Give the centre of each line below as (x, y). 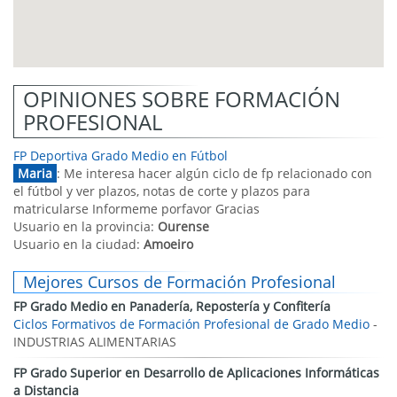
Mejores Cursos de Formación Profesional (179, 282)
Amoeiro (168, 244)
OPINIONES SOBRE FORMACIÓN (182, 99)
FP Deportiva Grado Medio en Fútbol (121, 156)
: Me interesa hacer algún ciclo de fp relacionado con (214, 173)
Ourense (183, 226)
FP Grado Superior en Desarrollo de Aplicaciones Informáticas (196, 373)
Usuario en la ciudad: (78, 244)
